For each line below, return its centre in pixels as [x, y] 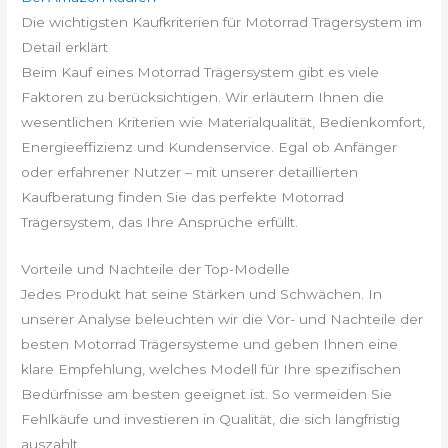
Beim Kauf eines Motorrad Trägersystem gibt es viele [200, 71]
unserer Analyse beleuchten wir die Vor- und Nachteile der [222, 318]
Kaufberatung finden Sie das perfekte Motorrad [183, 196]
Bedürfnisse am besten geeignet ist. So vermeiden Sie [207, 393]
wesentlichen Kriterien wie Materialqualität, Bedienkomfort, [223, 121]
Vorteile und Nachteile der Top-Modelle [156, 268]
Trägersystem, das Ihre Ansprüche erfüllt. [160, 221]
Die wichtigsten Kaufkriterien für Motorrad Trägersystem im [222, 21]
